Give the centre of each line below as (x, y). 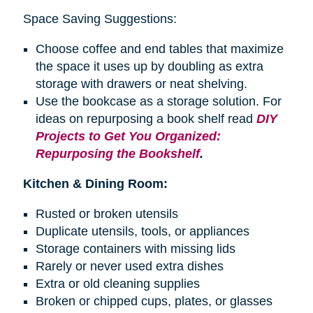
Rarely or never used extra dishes (129, 266)
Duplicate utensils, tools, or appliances (142, 231)
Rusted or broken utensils (107, 213)
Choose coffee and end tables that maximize (159, 49)
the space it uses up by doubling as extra (149, 66)
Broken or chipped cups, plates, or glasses (154, 301)
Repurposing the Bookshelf (117, 153)
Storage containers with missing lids (135, 248)
